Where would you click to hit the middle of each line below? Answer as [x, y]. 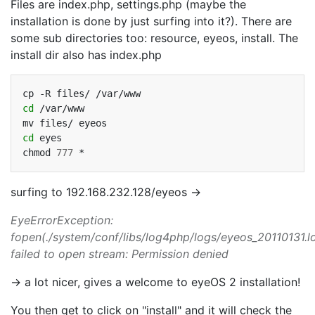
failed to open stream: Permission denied [120, 254]
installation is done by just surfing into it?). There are [151, 21]
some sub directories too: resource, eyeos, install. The [154, 38]
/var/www [62, 108]
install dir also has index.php [86, 55]
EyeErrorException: [62, 220]
